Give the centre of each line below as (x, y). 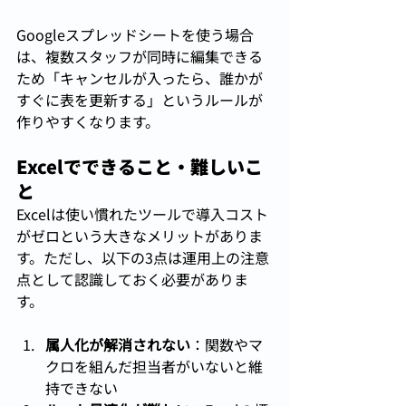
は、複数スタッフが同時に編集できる (140, 57)
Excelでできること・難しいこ (140, 167)
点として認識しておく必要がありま (132, 280)
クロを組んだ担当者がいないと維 (154, 367)
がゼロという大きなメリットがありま (140, 236)
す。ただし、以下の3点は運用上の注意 (143, 258)
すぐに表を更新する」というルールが (140, 100)
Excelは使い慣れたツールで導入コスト (142, 214)
